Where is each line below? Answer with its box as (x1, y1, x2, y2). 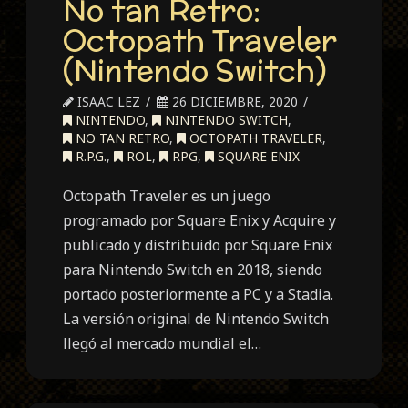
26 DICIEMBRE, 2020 (168, 93, 299, 111)
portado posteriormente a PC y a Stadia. (63, 284, 334, 305)
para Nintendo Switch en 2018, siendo (63, 260, 323, 280)
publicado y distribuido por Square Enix (63, 235, 333, 256)
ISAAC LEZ (74, 93, 141, 111)
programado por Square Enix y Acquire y (63, 210, 337, 231)
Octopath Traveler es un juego (63, 186, 271, 207)
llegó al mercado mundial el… (63, 333, 262, 354)
